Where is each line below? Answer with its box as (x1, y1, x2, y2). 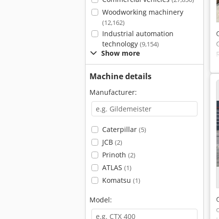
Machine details (89, 71, 152, 82)
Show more (101, 48, 140, 58)
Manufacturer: (89, 88, 137, 97)
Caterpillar (102, 125, 139, 134)
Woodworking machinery (102, 7, 183, 17)
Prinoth (102, 150, 128, 159)
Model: (89, 195, 112, 204)
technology (102, 39, 140, 48)
